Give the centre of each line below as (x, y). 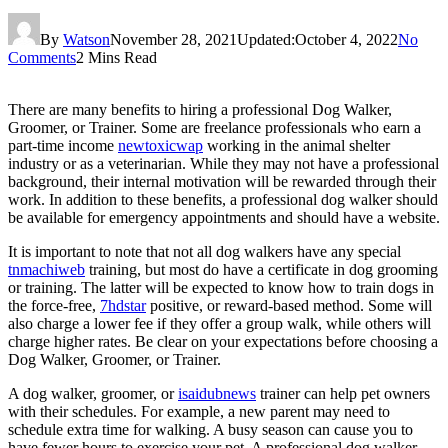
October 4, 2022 (346, 39)
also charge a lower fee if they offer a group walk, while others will (219, 323)
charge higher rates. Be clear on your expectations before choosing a (223, 341)
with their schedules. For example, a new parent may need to (199, 411)
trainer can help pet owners (343, 393)
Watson (86, 39)
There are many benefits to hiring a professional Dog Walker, (200, 109)
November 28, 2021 (173, 39)
